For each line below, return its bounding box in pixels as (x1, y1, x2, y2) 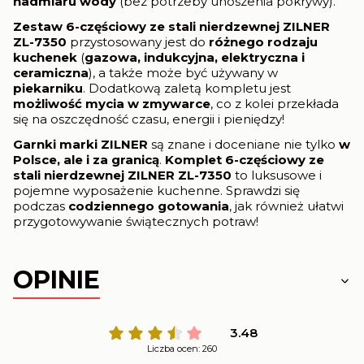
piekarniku (13, 80, 83, 96)
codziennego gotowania (68, 197, 229, 214)
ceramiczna (13, 64, 89, 80)
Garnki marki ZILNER (13, 136, 148, 152)
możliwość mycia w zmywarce (13, 95, 210, 111)
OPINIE (13, 265, 100, 296)
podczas (13, 197, 68, 214)
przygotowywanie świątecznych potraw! (13, 213, 258, 229)
